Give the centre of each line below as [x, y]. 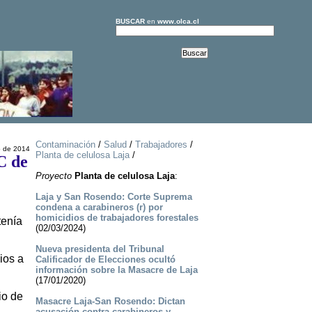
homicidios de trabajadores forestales [117, 218]
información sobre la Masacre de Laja [116, 270]
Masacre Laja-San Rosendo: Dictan [110, 302]
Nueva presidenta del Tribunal [100, 249]
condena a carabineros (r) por [99, 208]
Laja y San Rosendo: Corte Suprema [114, 197]
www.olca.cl [178, 21]
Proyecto [53, 176]
